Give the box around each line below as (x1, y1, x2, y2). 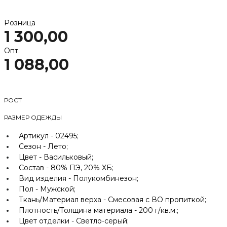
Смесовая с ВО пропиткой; (108, 195, 206, 204)
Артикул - (19, 131, 55, 140)
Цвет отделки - (19, 216, 76, 225)
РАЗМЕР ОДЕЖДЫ (4, 113, 62, 121)
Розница (4, 18, 35, 27)
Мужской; (40, 184, 75, 194)
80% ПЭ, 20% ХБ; (51, 163, 113, 172)
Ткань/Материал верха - (19, 195, 108, 204)
